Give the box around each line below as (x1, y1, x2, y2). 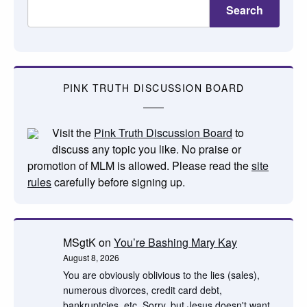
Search (225, 1, 263, 18)
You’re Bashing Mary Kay (114, 234, 237, 250)
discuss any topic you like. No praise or (52, 140, 241, 157)
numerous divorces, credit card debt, (63, 282, 222, 297)
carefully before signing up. (51, 173, 185, 190)
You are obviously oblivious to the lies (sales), (63, 267, 260, 282)
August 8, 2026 (63, 251, 119, 263)
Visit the (52, 124, 94, 140)
